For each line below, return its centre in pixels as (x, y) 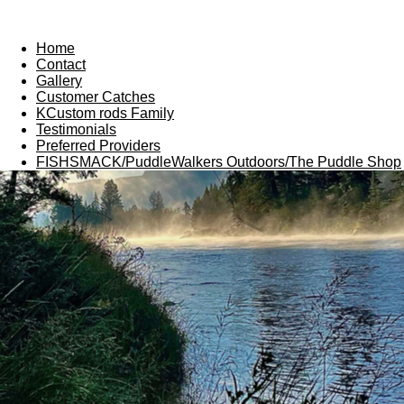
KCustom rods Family (105, 114)
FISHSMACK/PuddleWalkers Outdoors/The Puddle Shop (219, 162)
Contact (61, 65)
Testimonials (76, 130)
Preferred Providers (98, 146)
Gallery (59, 81)
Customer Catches (96, 97)
